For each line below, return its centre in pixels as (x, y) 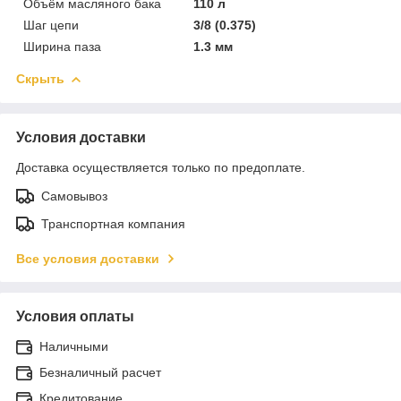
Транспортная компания (113, 223)
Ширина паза (62, 46)
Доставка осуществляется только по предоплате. (161, 167)
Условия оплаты (75, 316)
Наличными (74, 346)
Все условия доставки (88, 258)
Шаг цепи (51, 25)
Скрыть (40, 78)
